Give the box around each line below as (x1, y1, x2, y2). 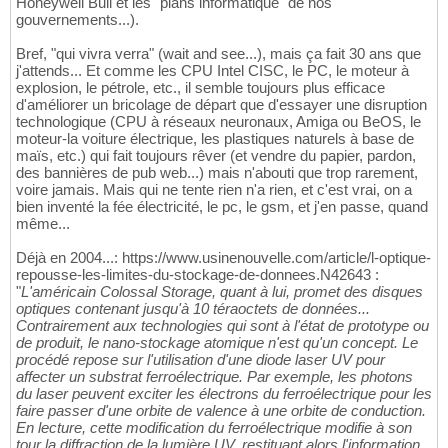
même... (16, 215, 70, 233)
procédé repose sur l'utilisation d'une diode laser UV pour (16, 351, 385, 369)
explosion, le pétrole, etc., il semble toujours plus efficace (16, 79, 385, 97)
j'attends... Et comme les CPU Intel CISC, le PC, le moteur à (16, 62, 409, 80)
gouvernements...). (16, 11, 139, 29)
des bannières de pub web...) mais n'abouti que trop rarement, (16, 164, 418, 182)
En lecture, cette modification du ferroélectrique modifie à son (16, 419, 412, 437)
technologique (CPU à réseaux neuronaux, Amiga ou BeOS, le (16, 113, 421, 131)
